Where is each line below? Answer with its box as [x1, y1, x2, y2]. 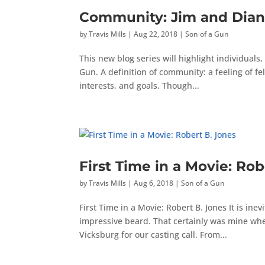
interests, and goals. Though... [79, 80, 200, 91]
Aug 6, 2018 [134, 178, 174, 188]
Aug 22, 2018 [134, 29, 178, 39]
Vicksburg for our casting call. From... [79, 229, 228, 240]
